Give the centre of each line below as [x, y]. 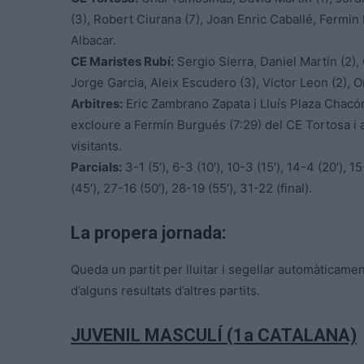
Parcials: [96, 167]
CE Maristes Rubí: [122, 61]
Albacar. [93, 40]
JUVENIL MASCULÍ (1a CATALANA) [214, 335]
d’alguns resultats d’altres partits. [165, 290]
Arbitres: [97, 103]
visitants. [96, 145]
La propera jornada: [148, 232]
